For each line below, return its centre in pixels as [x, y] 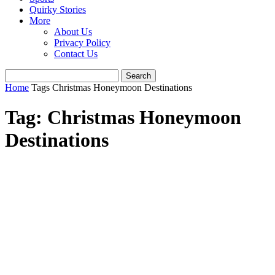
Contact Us [76, 54]
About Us [73, 32]
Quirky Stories [58, 10]
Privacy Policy [82, 43]
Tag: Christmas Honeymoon [123, 118]
